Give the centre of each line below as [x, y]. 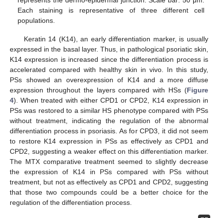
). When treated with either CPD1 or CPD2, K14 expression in [111, 100]
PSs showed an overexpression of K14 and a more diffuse [109, 80]
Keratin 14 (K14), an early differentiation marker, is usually [116, 39]
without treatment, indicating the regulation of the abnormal [109, 120]
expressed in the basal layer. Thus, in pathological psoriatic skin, [109, 49]
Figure [198, 90]
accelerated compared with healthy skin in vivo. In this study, [109, 69]
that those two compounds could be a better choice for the [109, 192]
